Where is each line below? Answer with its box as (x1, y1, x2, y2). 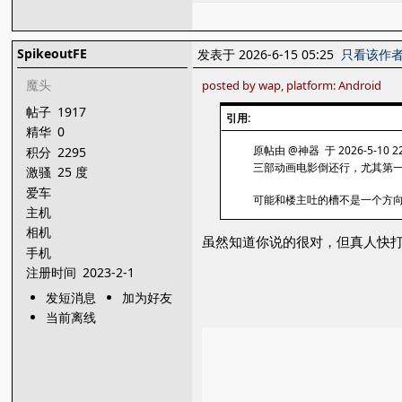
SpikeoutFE (17, 45, 88, 62)
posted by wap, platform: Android (202, 77, 382, 93)
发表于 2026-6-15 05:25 (197, 46, 342, 63)
